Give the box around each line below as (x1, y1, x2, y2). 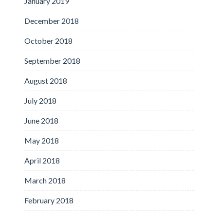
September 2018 (24, 56, 80, 66)
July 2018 (24, 96, 56, 106)
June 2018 (24, 116, 58, 126)
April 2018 (24, 156, 60, 165)
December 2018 (24, 16, 79, 26)
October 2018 (24, 36, 73, 46)
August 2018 (24, 76, 67, 86)
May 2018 (24, 136, 59, 145)
